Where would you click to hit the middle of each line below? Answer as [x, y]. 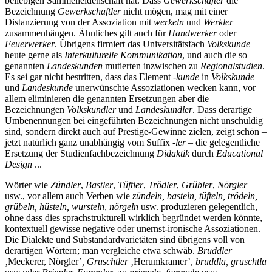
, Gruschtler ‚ [108, 261]
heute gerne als [35, 55]
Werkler [218, 22]
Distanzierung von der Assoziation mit [79, 22]
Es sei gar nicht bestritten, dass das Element [89, 76]
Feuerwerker [30, 44]
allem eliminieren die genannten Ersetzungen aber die [107, 98]
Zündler [66, 185]
